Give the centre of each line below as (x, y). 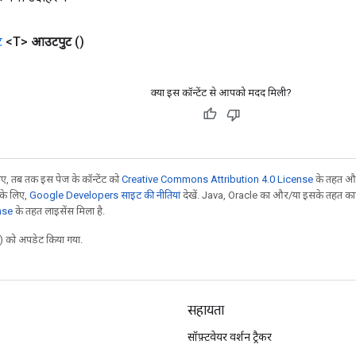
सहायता (206, 311)
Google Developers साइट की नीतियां (105, 195)
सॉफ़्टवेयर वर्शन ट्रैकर (230, 337)
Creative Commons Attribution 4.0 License (217, 179)
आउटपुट (51, 41)
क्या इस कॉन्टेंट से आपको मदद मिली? (221, 92)
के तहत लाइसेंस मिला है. (59, 211)
